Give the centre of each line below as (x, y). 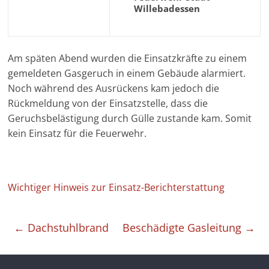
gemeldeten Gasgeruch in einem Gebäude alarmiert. (127, 73)
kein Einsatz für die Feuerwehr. (77, 133)
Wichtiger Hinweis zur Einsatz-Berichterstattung (116, 187)
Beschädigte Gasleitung (183, 228)
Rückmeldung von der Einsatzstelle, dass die (108, 103)
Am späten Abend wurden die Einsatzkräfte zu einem (128, 58)
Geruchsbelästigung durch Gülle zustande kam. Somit (130, 118)
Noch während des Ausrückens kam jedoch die (114, 88)
